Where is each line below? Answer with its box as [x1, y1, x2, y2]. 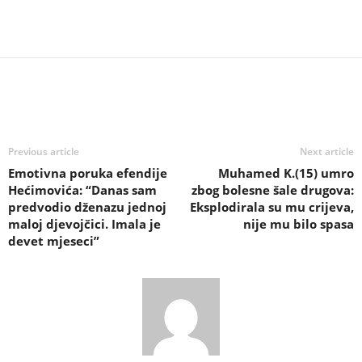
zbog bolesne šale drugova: [192, 182, 354, 199]
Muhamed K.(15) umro [218, 165, 354, 182]
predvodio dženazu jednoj [8, 199, 166, 216]
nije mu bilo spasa [243, 216, 354, 233]
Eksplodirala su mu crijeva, [190, 199, 354, 216]
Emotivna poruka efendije [8, 165, 167, 182]
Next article [300, 145, 354, 159]
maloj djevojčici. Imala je [8, 216, 161, 233]
